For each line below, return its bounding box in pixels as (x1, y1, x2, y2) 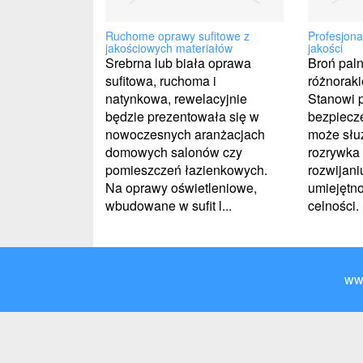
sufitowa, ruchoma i (105, 70, 216, 90)
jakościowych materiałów (105, 39, 233, 56)
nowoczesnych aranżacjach (105, 124, 265, 143)
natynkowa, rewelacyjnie (105, 88, 247, 108)
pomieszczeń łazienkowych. (105, 160, 267, 179)
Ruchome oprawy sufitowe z (105, 27, 250, 44)
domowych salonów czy (105, 142, 242, 161)
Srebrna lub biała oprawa (105, 53, 251, 72)
